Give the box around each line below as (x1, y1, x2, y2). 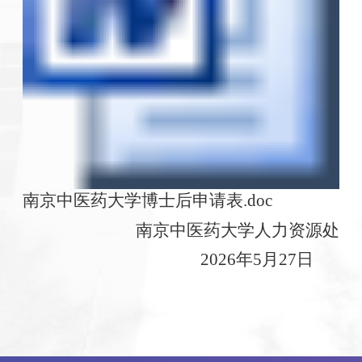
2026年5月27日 (200, 250, 314, 270)
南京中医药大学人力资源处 (136, 220, 340, 240)
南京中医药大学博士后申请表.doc (22, 191, 272, 211)
